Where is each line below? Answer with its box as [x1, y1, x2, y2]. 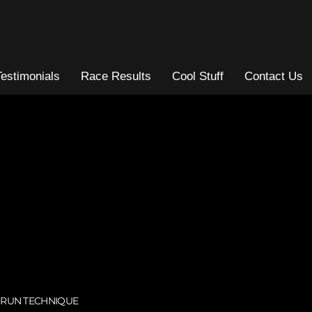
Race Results [81, 70, 151, 84]
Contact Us [244, 70, 303, 84]
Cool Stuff [172, 70, 224, 84]
